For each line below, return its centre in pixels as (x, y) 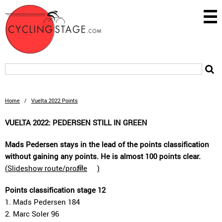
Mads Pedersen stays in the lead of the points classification (107, 144)
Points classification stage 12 (55, 190)
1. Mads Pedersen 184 (42, 202)
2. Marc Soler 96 (32, 214)
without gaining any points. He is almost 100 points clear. (103, 156)
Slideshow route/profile (47, 168)
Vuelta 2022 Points (55, 100)
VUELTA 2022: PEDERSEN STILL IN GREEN (76, 122)
